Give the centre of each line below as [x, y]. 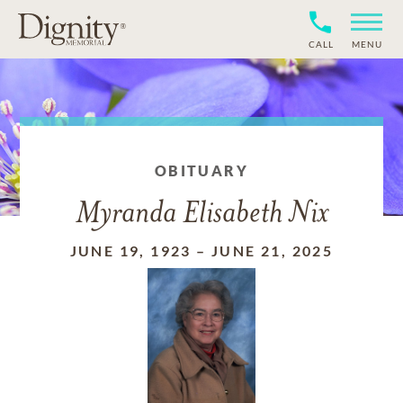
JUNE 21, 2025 [273, 251]
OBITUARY [201, 170]
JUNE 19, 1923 [130, 251]
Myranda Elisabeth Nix [201, 215]
